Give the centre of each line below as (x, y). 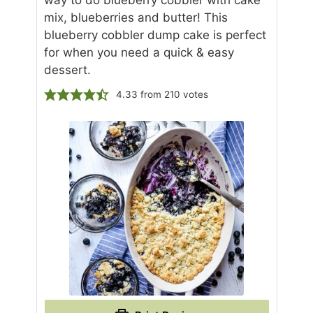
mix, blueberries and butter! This (136, 18)
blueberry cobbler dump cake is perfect (155, 35)
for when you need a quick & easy (139, 53)
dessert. (67, 70)
